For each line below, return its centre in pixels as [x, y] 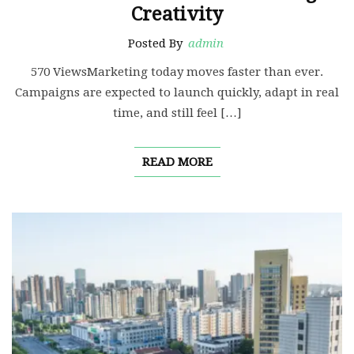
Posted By [157, 44]
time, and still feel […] [177, 113]
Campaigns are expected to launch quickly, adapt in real [177, 93]
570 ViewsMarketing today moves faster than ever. [177, 72]
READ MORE [177, 162]
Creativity [177, 15]
